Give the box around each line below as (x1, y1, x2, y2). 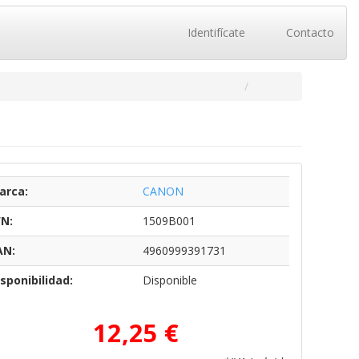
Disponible (142, 272, 197, 288)
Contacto (283, 25, 334, 40)
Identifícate (184, 25, 245, 40)
